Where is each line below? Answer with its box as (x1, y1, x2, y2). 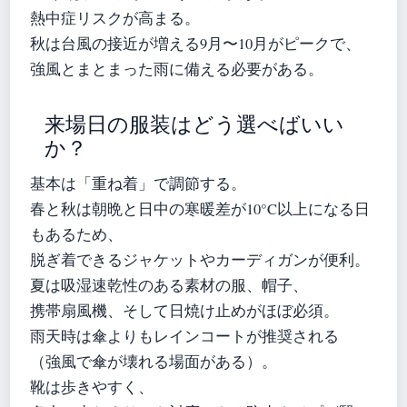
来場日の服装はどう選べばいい (45, 113, 344, 137)
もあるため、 (30, 224, 123, 245)
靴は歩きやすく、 (30, 377, 154, 398)
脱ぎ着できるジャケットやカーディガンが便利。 (30, 250, 370, 271)
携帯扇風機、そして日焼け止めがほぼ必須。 (30, 301, 339, 322)
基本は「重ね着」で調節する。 (30, 174, 246, 194)
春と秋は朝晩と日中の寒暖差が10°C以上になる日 (30, 199, 370, 220)
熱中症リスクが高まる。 (30, 8, 200, 29)
